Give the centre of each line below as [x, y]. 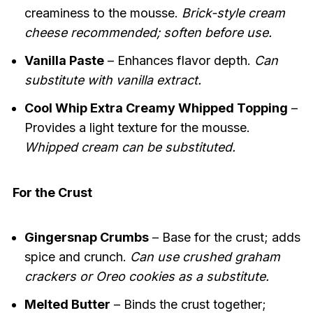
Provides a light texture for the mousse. [137, 128]
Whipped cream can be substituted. [130, 147]
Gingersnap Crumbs [86, 238]
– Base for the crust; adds [224, 238]
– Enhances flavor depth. [179, 61]
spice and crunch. [77, 257]
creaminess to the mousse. [103, 13]
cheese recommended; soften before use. [148, 33]
